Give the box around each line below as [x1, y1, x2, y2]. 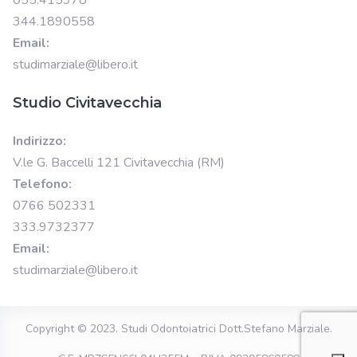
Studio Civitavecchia [13, 93, 162, 112]
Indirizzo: [13, 131, 66, 150]
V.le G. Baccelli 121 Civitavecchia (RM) [13, 153, 225, 171]
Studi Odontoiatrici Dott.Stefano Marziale [120, 320, 330, 336]
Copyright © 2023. [25, 320, 121, 336]
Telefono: [13, 175, 72, 193]
